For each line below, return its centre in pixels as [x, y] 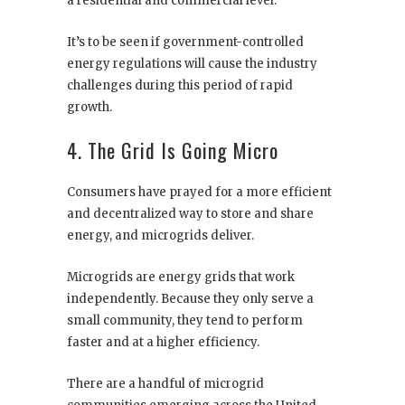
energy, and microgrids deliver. [160, 235]
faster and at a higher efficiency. [163, 342]
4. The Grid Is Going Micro [173, 150]
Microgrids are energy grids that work [181, 277]
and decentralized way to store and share [190, 213]
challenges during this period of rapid [180, 85]
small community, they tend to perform [185, 320]
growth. [89, 107]
